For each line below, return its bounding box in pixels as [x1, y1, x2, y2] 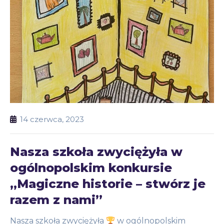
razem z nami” [10, 192, 102, 207]
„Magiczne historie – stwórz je [10, 176, 205, 191]
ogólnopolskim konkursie [10, 160, 172, 175]
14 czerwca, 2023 [20, 114, 84, 124]
